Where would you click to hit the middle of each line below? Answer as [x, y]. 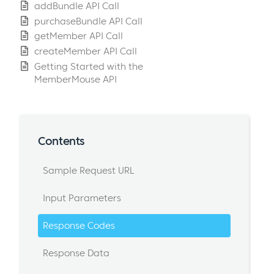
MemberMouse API [76, 80]
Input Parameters [82, 198]
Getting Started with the [89, 67]
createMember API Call [86, 51]
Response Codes [79, 226]
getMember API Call [79, 36]
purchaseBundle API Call [88, 21]
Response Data [76, 253]
